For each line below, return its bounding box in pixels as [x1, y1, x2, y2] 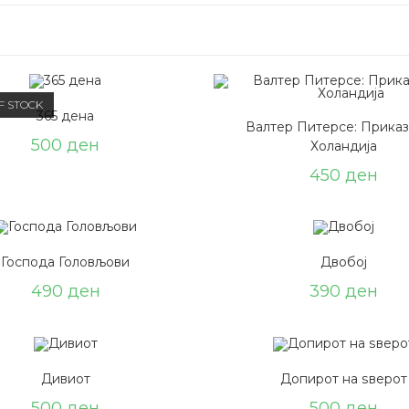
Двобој [320, 254, 367, 271]
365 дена [37, 108, 94, 125]
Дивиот [40, 370, 90, 387]
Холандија [310, 138, 377, 154]
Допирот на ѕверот [280, 370, 407, 387]
